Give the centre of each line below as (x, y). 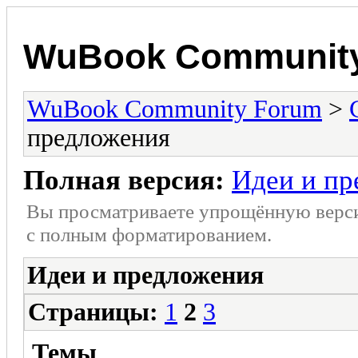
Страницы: (93, 312)
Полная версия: (124, 180)
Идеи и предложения (145, 275)
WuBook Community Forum (175, 109)
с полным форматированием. (149, 234)
